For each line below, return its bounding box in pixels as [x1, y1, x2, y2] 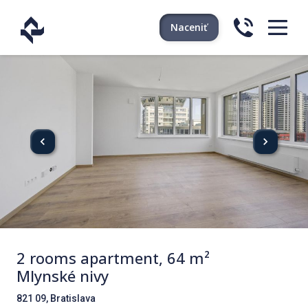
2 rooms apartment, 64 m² [16, 247, 210, 268]
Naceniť [170, 21, 208, 34]
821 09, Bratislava [16, 293, 96, 304]
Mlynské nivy [16, 265, 109, 286]
